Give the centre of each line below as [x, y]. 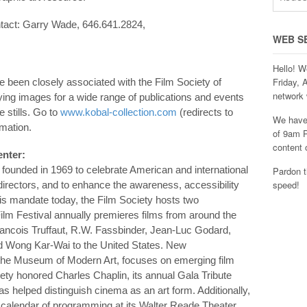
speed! [286, 185]
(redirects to [205, 112]
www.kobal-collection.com [119, 112]
